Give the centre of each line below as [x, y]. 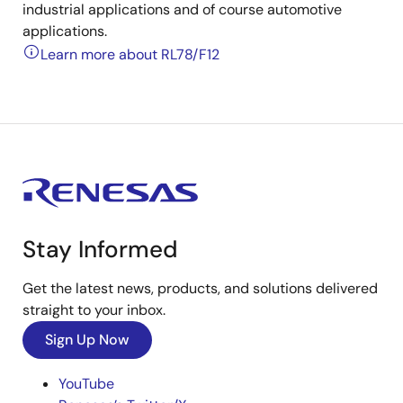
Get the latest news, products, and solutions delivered [200, 288]
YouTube [86, 384]
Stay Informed [100, 249]
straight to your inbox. [94, 310]
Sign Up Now [87, 340]
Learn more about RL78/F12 [130, 54]
